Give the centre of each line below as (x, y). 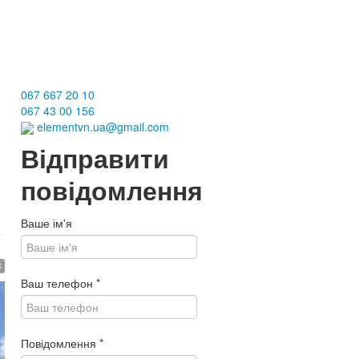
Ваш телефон (58, 283)
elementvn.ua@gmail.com (101, 127)
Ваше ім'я (46, 223)
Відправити (95, 159)
